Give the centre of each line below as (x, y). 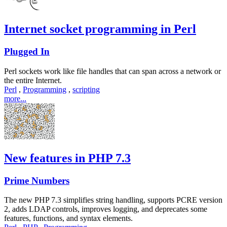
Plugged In (27, 51)
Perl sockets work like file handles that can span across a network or (112, 71)
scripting (86, 89)
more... (15, 98)
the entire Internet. (33, 80)
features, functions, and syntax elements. (68, 218)
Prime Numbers (37, 180)
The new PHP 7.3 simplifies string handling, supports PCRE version (113, 200)
